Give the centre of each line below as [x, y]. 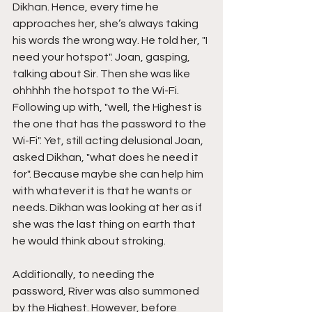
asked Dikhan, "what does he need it [107, 157]
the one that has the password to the [110, 124]
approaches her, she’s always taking [107, 23]
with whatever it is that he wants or [103, 190]
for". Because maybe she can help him [109, 174]
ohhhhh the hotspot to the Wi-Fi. [97, 90]
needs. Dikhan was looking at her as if [108, 207]
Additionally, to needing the [85, 274]
